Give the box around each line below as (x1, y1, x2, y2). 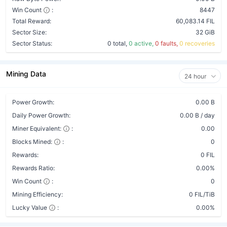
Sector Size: (12, 28, 47, 36)
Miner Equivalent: (12, 125, 61, 132)
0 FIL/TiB (189, 191, 215, 198)
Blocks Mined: (12, 138, 52, 145)
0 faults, (155, 40, 179, 47)
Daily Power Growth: (12, 111, 70, 119)
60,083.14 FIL (176, 17, 215, 25)
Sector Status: (12, 40, 52, 47)
